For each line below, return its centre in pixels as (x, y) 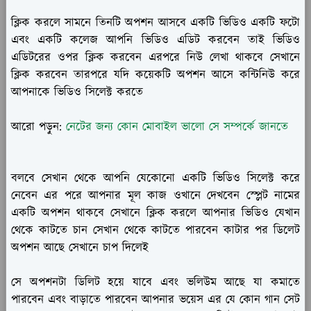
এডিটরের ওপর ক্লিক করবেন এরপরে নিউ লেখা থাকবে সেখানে (155, 58)
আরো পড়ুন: (39, 127)
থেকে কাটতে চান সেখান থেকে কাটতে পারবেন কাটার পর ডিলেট (155, 231)
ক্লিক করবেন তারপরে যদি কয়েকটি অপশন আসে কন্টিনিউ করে (155, 75)
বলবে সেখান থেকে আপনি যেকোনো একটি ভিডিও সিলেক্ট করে (155, 179)
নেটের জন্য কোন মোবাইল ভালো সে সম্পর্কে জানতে (177, 127)
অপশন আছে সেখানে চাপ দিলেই (80, 248)
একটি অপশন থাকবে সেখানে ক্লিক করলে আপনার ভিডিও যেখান (155, 213)
